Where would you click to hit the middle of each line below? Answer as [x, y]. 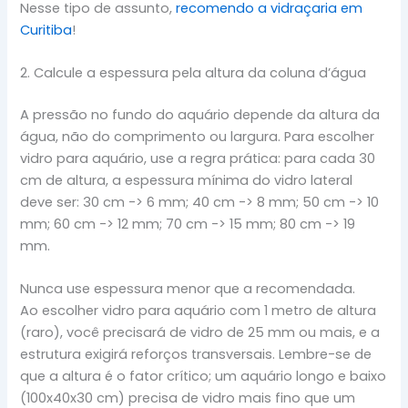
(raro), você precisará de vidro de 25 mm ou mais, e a [200, 333]
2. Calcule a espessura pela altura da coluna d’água [194, 73]
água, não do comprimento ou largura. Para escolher [198, 136]
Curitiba [46, 30]
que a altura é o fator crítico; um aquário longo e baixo [204, 377]
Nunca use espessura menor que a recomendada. [188, 289]
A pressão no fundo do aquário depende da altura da [200, 114]
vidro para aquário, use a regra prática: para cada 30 [198, 158]
